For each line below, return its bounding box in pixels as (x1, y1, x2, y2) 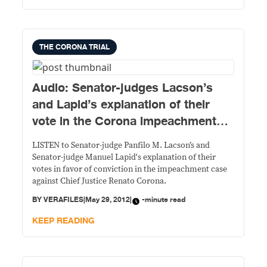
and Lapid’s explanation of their (32, 95, 210, 114)
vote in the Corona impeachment (32, 111, 217, 131)
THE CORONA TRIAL (39, 41, 110, 53)
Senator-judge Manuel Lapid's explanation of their (32, 153, 216, 162)
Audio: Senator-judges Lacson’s (32, 78, 213, 98)
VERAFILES (44, 194, 84, 206)
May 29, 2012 (85, 194, 131, 206)
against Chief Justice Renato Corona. (32, 177, 167, 185)
